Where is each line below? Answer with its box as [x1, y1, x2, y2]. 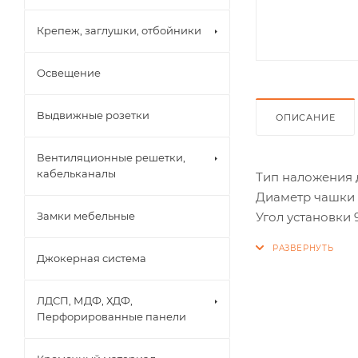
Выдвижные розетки [37, 109, 149, 121]
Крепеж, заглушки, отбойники [37, 24, 201, 37]
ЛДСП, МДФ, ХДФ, [37, 294, 133, 307]
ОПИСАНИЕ [276, 111, 336, 123]
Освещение [37, 66, 101, 79]
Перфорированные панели [37, 310, 186, 323]
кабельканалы [37, 167, 116, 180]
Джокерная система [37, 252, 146, 265]
